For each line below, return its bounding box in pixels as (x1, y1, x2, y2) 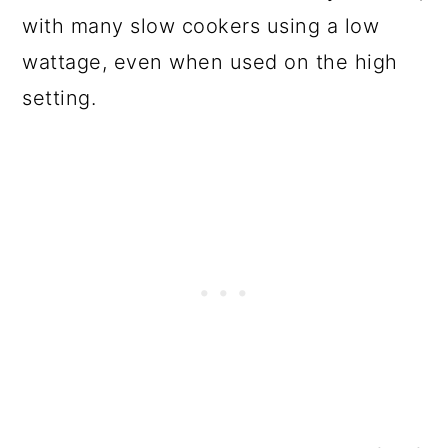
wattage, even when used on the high (22, 49, 398, 74)
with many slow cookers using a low (22, 13, 380, 38)
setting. (22, 85, 97, 110)
